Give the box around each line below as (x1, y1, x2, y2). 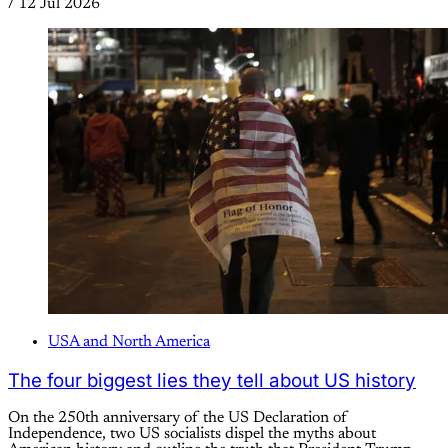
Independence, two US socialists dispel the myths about (8, 426, 376, 443)
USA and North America (48, 333, 210, 350)
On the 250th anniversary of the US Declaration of (8, 410, 348, 427)
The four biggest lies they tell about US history (8, 368, 416, 392)
